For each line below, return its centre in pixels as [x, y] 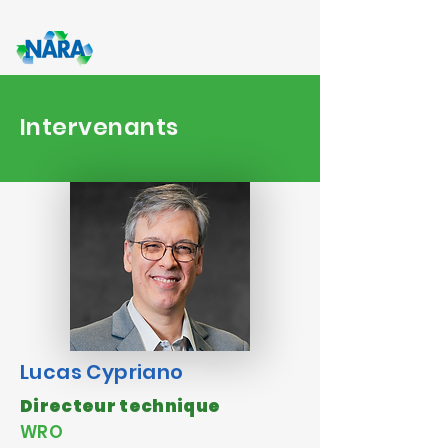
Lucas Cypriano [102, 372]
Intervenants [99, 127]
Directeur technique [120, 406]
